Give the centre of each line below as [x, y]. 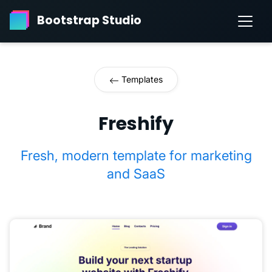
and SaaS [136, 173]
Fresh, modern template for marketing [136, 155]
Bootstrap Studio [89, 21]
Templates [141, 80]
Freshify [136, 124]
